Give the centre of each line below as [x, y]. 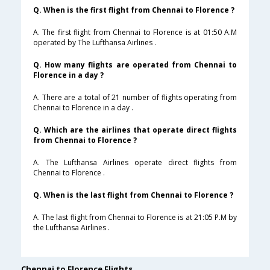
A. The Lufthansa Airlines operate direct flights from [135, 163]
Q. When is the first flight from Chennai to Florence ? [134, 10]
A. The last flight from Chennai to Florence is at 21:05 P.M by [135, 218]
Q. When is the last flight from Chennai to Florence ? [133, 195]
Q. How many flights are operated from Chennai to [135, 65]
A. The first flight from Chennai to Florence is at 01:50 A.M [135, 33]
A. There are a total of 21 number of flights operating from [135, 98]
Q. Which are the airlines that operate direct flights [135, 130]
